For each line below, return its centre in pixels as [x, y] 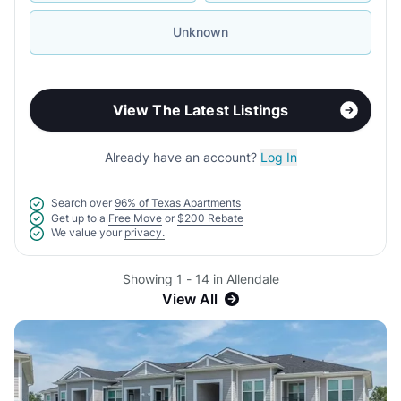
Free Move [135, 218]
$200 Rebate [210, 218]
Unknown [200, 32]
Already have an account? [182, 157]
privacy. [145, 233]
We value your [86, 233]
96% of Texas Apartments [178, 203]
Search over [81, 203]
